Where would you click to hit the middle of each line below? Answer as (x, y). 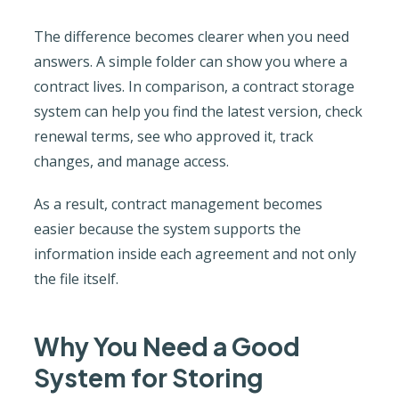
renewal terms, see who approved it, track (173, 136)
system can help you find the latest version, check (198, 111)
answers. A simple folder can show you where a (190, 61)
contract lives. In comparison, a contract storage (194, 86)
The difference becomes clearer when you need (191, 36)
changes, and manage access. (131, 161)
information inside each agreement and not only (195, 253)
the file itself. (76, 278)
